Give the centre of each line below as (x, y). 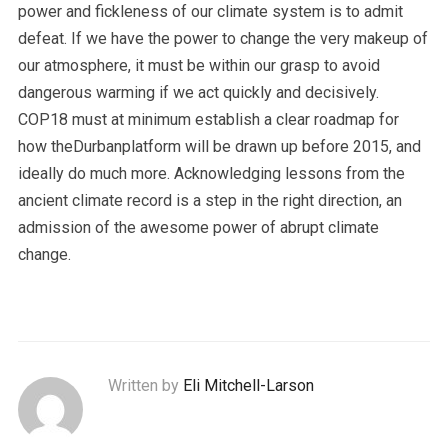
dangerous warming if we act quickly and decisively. (198, 92)
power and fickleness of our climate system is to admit (210, 11)
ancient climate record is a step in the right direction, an (209, 200)
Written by (145, 385)
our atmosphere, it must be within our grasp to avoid (198, 65)
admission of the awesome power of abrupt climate (198, 227)
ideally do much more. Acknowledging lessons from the (211, 173)
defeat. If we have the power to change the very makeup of (222, 38)
